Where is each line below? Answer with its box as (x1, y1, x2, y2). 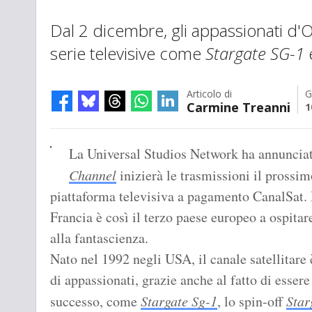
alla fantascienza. (50, 228, 148, 248)
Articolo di (187, 87, 232, 101)
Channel (69, 166, 116, 185)
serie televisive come (50, 42, 205, 65)
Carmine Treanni (187, 99, 290, 116)
